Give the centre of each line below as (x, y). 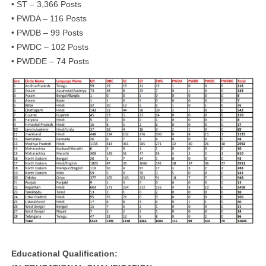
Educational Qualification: (64, 254)
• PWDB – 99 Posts (47, 33)
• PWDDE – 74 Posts (50, 61)
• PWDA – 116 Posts (49, 19)
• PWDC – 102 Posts (50, 47)
